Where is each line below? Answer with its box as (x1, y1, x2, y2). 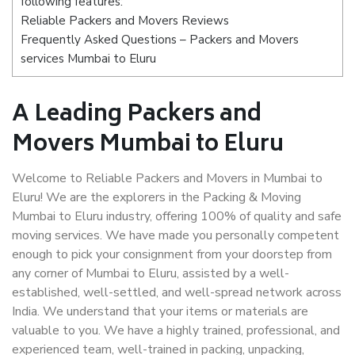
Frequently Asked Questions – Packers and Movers (21, 32, 299, 48)
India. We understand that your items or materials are (12, 303, 308, 320)
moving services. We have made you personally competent (12, 227, 339, 244)
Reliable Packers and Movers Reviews (21, 13, 229, 29)
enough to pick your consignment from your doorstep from (12, 246, 332, 263)
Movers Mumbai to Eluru (12, 126, 284, 165)
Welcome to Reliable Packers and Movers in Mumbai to (12, 170, 323, 187)
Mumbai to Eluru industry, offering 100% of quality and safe (12, 208, 342, 225)
